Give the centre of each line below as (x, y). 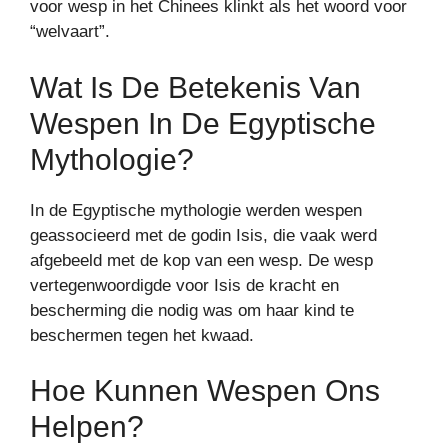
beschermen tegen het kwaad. (142, 335)
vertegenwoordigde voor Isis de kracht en (184, 285)
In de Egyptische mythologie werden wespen (196, 210)
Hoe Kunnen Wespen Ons (205, 390)
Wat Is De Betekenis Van (195, 87)
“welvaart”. (70, 31)
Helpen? (87, 426)
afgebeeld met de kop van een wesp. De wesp (201, 260)
